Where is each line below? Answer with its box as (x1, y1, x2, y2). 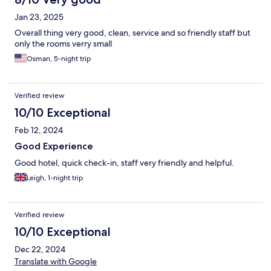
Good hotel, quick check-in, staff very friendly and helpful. (15, 157, 234, 169)
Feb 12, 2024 (15, 125, 63, 136)
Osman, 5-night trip (27, 54, 91, 64)
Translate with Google (15, 256, 97, 267)
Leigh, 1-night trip (27, 173, 83, 183)
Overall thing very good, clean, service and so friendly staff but (15, 27, 250, 39)
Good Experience (15, 140, 93, 152)
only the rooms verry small (15, 38, 112, 50)
